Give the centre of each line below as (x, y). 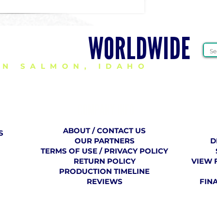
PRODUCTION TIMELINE (104, 171)
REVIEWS (104, 181)
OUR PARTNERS (104, 141)
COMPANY (96, 110)
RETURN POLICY (104, 161)
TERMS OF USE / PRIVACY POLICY (104, 151)
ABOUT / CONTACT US (104, 131)
